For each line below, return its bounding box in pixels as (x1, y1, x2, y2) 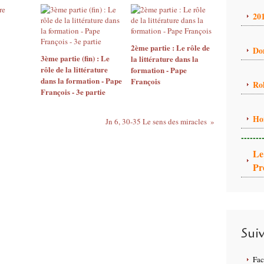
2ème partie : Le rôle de (130, 42, 210, 53)
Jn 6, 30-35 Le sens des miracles (105, 116, 207, 127)
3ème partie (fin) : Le (41, 52, 110, 64)
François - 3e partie (41, 86, 105, 97)
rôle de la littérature (41, 64, 108, 75)
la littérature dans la (130, 53, 199, 64)
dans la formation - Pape (41, 75, 122, 86)
